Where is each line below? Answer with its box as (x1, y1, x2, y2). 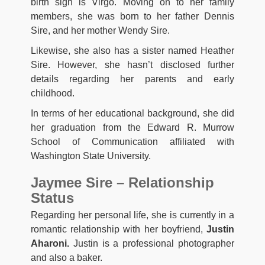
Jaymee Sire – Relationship (31, 174, 214, 190)
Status (31, 189, 74, 206)
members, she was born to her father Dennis (31, 11, 234, 21)
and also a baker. (31, 252, 102, 263)
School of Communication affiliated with (31, 136, 234, 147)
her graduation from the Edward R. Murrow (31, 122, 234, 132)
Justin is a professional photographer (69, 238, 234, 248)
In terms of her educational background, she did (31, 108, 234, 118)
